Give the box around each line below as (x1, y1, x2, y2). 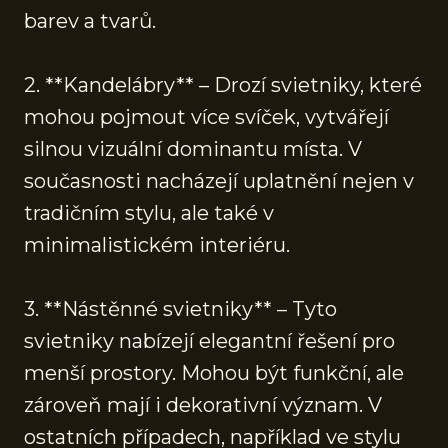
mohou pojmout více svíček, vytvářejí (24, 104, 389, 129)
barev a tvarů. (24, 8, 156, 33)
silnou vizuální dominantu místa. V (24, 136, 362, 161)
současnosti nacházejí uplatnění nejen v (24, 168, 414, 193)
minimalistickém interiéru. (24, 232, 290, 257)
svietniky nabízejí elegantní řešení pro (24, 328, 395, 353)
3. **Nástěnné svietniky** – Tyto (24, 296, 337, 321)
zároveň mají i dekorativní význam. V (24, 392, 382, 417)
